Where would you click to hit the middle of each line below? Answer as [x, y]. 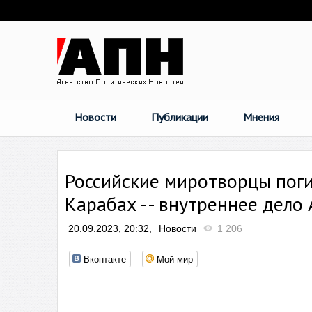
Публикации [180, 117]
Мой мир [175, 259]
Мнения [261, 117]
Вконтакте [105, 259]
